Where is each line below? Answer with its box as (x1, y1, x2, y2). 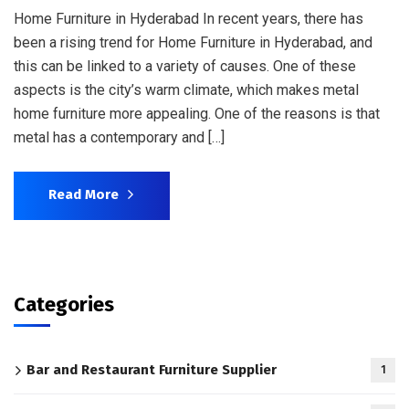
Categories (14, 292, 114, 317)
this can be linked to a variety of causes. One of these (14, 58, 356, 75)
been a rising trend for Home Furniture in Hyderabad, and (14, 34, 372, 51)
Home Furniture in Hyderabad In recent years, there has (14, 10, 363, 27)
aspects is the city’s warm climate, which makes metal (14, 81, 359, 99)
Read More (48, 186, 119, 203)
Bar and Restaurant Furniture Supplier (26, 362, 277, 378)
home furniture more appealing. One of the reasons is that (14, 105, 380, 122)
